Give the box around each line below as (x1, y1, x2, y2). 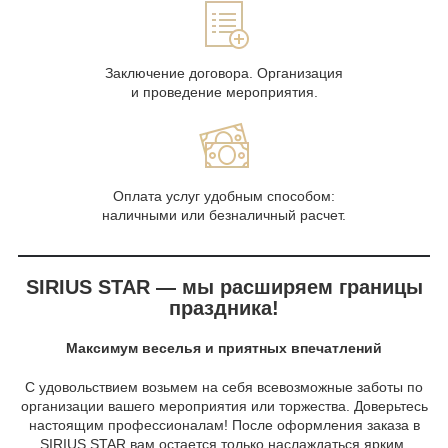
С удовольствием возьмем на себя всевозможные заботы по (25, 379, 423, 396)
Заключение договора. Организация (105, 65, 343, 82)
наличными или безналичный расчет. (102, 207, 346, 224)
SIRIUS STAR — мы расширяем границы (25, 276, 423, 299)
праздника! (169, 297, 279, 320)
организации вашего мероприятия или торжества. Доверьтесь (20, 398, 428, 415)
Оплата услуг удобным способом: (113, 188, 335, 205)
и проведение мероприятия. (130, 84, 318, 101)
